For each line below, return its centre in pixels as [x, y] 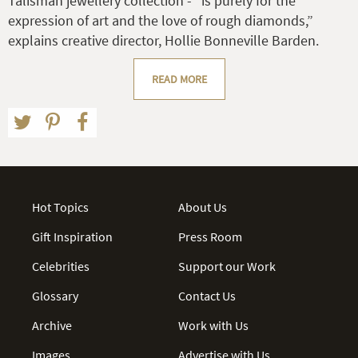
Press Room [211, 236]
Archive [52, 325]
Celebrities [61, 266]
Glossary [55, 295]
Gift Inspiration [72, 236]
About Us [203, 207]
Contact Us [207, 295]
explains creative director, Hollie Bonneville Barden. [163, 40]
